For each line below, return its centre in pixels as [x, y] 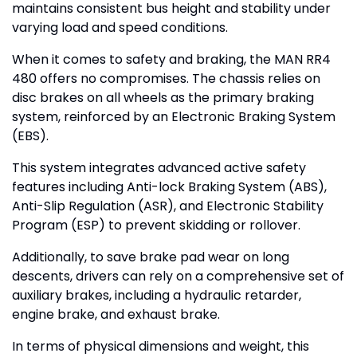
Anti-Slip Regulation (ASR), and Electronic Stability [168, 206]
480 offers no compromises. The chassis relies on [166, 79]
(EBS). [30, 136]
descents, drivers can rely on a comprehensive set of [178, 277]
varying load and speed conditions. [120, 28]
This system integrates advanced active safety [159, 168]
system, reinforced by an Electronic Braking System [174, 117]
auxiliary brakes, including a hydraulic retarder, [157, 296]
